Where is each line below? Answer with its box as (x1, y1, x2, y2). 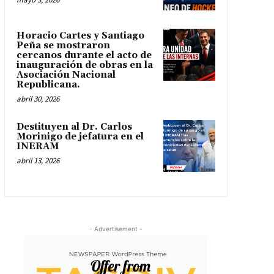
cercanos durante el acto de (16, 50, 152, 62)
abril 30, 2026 (16, 94, 59, 105)
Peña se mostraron (16, 40, 110, 52)
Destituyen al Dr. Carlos (16, 121, 132, 133)
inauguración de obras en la (16, 59, 153, 72)
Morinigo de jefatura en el (16, 131, 144, 143)
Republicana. (16, 79, 80, 91)
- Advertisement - (89, 224, 143, 232)
